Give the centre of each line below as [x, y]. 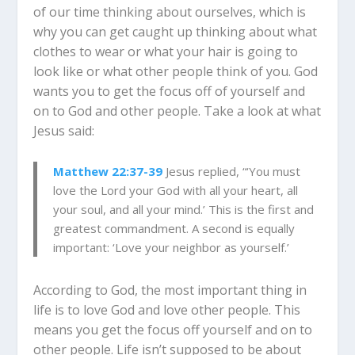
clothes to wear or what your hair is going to [166, 52]
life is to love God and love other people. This [167, 309]
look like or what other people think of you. [164, 72]
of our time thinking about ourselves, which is [170, 12]
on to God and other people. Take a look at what [177, 111]
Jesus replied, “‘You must [232, 171]
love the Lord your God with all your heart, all [176, 190]
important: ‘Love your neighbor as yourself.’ [172, 247]
